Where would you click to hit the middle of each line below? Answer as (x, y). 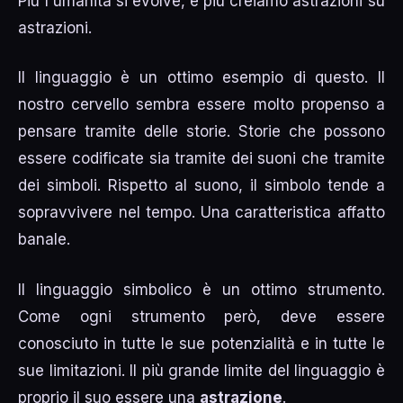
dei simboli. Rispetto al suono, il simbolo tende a (201, 186)
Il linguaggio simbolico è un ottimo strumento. (201, 289)
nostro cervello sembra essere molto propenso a (201, 105)
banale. (45, 240)
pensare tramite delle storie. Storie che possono (201, 132)
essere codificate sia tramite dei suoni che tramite (201, 159)
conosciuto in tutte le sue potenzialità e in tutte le (201, 343)
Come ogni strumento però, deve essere (201, 316)
